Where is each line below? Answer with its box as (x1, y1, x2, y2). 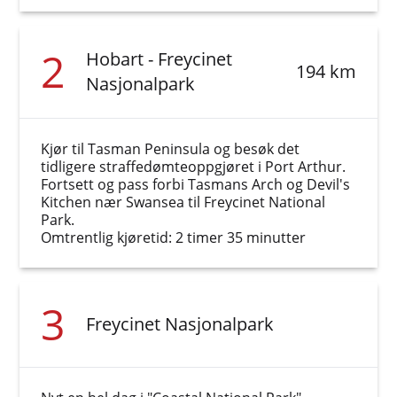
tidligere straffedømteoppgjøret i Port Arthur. (41, 157, 346, 176)
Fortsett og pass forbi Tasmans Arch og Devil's (41, 175, 351, 194)
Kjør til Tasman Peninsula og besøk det (41, 139, 300, 159)
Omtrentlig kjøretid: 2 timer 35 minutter (41, 228, 307, 247)
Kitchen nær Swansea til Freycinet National (41, 192, 326, 212)
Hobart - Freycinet (86, 47, 233, 71)
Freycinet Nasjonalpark (86, 312, 275, 336)
